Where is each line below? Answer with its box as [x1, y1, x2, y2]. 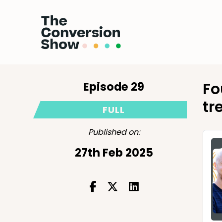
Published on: [88, 126, 140, 138]
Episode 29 [83, 79, 145, 95]
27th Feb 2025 [74, 145, 153, 161]
